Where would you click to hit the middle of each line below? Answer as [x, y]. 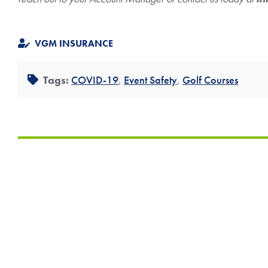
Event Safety [150, 80]
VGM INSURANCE [74, 43]
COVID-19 [95, 80]
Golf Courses [210, 80]
